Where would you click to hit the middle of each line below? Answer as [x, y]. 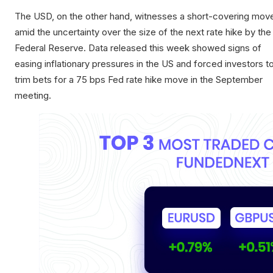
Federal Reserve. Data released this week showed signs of [138, 48]
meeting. [33, 96]
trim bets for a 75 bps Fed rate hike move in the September [139, 80]
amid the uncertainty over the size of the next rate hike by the [143, 32]
